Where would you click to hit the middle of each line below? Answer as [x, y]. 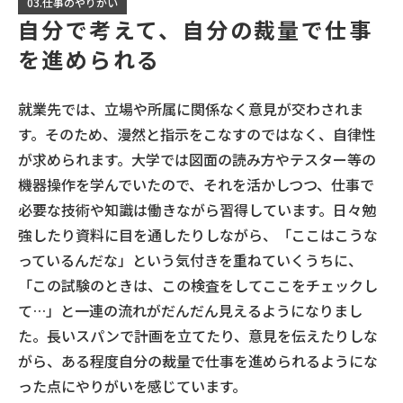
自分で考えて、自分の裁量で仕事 [195, 29]
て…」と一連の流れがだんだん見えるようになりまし [190, 310]
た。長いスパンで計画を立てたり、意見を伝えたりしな [198, 335]
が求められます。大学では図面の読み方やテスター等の [197, 159]
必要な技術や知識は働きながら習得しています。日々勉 [197, 209]
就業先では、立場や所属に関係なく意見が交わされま [191, 108]
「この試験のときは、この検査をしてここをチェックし [198, 285]
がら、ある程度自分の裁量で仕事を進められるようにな [198, 360]
